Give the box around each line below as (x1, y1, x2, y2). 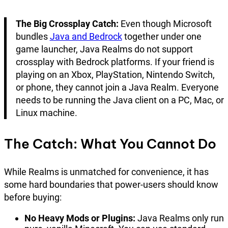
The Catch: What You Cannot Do (4, 135, 216, 152)
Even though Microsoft (118, 18, 212, 30)
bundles (15, 31, 50, 42)
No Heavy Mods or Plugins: (24, 212, 135, 223)
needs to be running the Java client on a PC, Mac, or (15, 95, 224, 106)
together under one (122, 31, 202, 42)
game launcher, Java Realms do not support (15, 44, 193, 55)
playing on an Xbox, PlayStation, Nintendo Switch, (15, 69, 215, 80)
